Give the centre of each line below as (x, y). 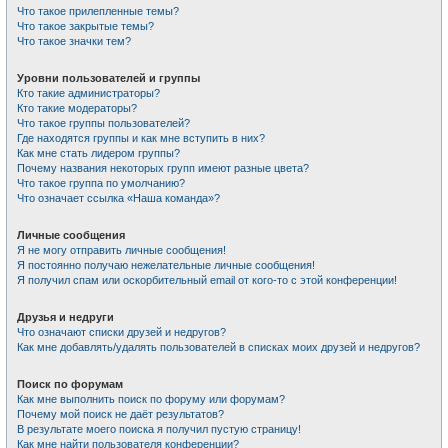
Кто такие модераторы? (77, 108)
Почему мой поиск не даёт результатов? (120, 414)
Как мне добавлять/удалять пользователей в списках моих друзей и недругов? (218, 347)
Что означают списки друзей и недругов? (121, 332)
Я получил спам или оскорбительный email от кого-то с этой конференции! (207, 280)
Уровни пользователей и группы (108, 78)
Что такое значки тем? (74, 41)
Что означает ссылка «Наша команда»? (118, 198)
